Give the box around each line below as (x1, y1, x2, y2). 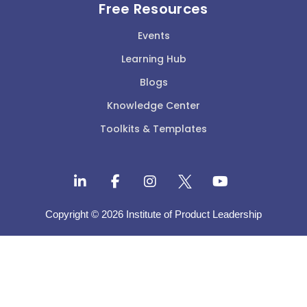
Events (137, 28, 170, 42)
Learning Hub (121, 51, 186, 66)
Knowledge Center (107, 98, 200, 112)
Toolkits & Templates (100, 121, 207, 136)
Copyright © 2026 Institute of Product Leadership (45, 208, 262, 220)
